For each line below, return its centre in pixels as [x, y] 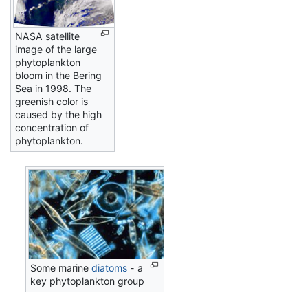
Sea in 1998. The [53, 89]
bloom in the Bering [58, 76]
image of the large [56, 49]
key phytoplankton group [88, 280]
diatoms [110, 267]
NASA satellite [47, 36]
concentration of [52, 128]
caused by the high [58, 115]
